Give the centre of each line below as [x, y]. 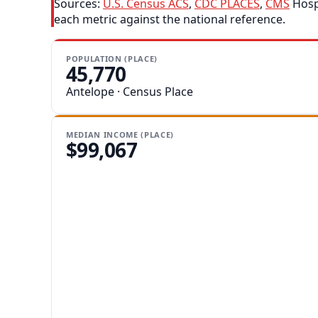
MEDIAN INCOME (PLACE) [120, 135]
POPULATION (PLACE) [112, 59]
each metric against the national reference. [170, 20]
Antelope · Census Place [130, 92]
